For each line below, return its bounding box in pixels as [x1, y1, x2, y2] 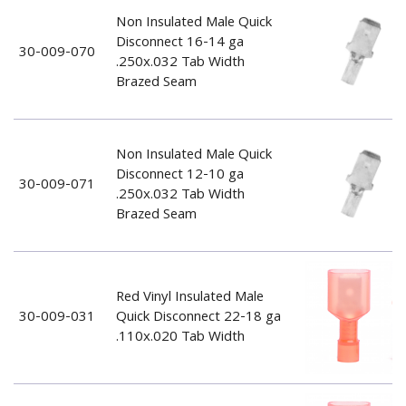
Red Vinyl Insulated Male [115, 285, 264, 310]
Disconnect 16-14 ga [115, 31, 244, 55]
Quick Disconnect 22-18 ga [115, 305, 281, 330]
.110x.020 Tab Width [115, 325, 245, 350]
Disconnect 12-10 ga [115, 163, 244, 188]
